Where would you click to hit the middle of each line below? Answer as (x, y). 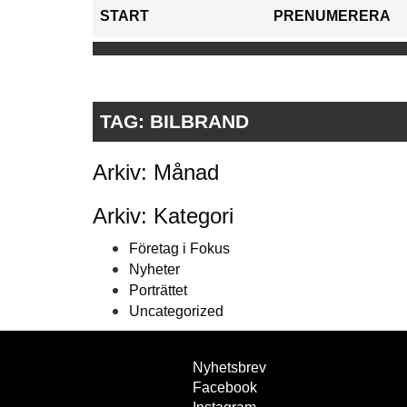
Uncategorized (176, 312)
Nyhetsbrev (229, 368)
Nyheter (154, 270)
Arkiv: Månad (156, 173)
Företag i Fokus (179, 249)
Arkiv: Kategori (163, 216)
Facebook (225, 388)
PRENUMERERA (332, 16)
